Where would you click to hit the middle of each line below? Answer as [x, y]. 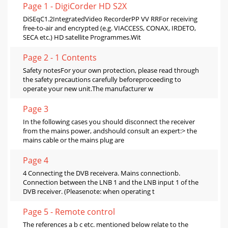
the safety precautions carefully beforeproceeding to [102, 80]
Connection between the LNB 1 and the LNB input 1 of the [111, 182]
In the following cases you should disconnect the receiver [109, 122]
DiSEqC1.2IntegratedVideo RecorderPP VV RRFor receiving [110, 19]
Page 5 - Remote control [69, 212]
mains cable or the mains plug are [74, 140]
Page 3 [36, 109]
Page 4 [36, 161]
